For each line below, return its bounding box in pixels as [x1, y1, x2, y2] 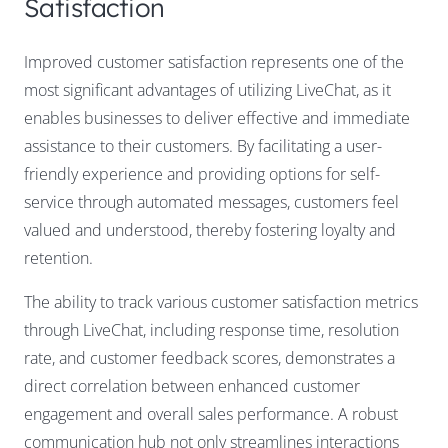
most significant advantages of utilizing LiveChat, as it [24, 79, 391, 102]
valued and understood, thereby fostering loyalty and [24, 219, 396, 242]
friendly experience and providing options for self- [24, 163, 380, 186]
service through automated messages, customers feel [24, 191, 399, 214]
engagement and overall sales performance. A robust [24, 403, 398, 426]
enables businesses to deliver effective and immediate [24, 107, 410, 130]
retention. [24, 247, 93, 270]
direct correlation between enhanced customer [24, 375, 360, 398]
